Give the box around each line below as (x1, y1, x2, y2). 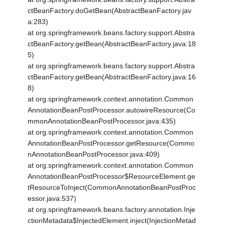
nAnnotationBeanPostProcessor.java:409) (28, 150, 160, 159)
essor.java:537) (28, 194, 77, 203)
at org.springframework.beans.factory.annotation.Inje (28, 205, 196, 214)
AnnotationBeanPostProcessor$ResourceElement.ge (28, 172, 196, 181)
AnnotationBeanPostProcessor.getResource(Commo (28, 139, 195, 148)
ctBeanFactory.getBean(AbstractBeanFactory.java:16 (28, 73, 196, 81)
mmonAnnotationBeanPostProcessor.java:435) (28, 117, 176, 126)
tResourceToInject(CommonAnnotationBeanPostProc (28, 183, 196, 192)
